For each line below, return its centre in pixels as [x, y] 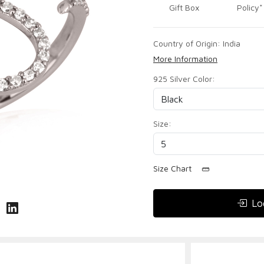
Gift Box [184, 7]
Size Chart [174, 169]
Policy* [250, 7]
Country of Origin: [188, 44]
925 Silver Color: [184, 79]
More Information [185, 59]
